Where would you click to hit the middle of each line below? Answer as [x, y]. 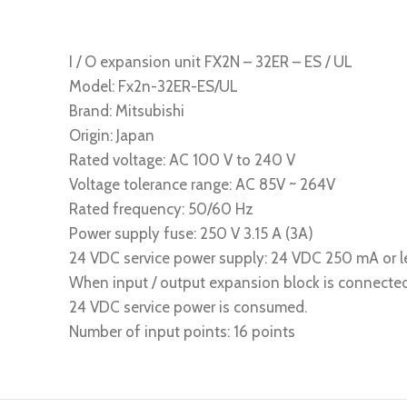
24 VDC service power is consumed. [188, 307]
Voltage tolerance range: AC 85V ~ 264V [202, 184]
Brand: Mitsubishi [127, 111]
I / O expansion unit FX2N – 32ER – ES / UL [211, 62]
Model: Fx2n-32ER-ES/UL [154, 86]
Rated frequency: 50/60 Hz [161, 209]
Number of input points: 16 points [182, 332]
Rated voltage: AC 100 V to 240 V [182, 160]
